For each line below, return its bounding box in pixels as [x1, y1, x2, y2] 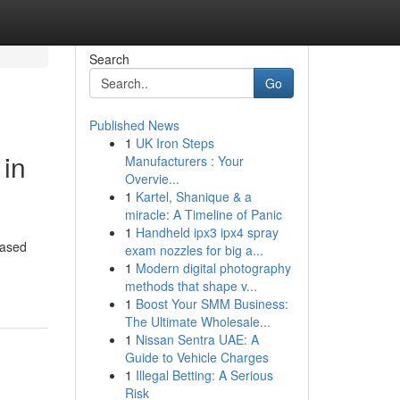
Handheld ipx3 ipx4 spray [135, 223, 279, 241]
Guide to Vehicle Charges [124, 348, 269, 366]
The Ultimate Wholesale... [124, 312, 271, 330]
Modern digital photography [135, 259, 291, 277]
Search [88, 50, 129, 68]
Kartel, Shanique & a [135, 187, 252, 205]
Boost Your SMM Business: [135, 295, 288, 312]
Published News [88, 116, 179, 134]
